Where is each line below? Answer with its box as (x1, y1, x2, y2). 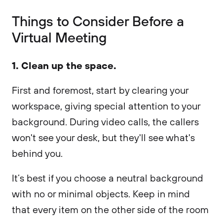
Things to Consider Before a (12, 12, 184, 30)
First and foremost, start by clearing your (12, 84, 188, 96)
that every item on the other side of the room (12, 203, 209, 216)
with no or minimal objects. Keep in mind (12, 187, 190, 200)
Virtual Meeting (12, 28, 107, 46)
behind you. (12, 147, 65, 159)
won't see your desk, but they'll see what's (12, 131, 195, 144)
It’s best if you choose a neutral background (12, 172, 203, 184)
